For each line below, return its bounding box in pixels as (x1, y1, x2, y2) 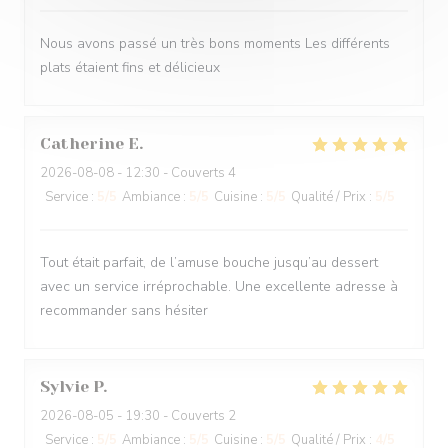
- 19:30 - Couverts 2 (114, 407, 236, 425)
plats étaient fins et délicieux (40, 58, 220, 77)
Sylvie (40, 377, 89, 396)
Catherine (40, 134, 124, 153)
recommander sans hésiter (40, 301, 208, 320)
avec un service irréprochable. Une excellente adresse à (40, 277, 398, 296)
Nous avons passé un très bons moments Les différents (40, 34, 390, 53)
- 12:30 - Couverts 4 (114, 164, 236, 182)
